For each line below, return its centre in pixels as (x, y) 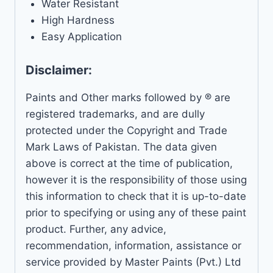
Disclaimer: (59, 70)
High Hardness (78, 20)
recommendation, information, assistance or (133, 245)
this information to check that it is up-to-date (136, 196)
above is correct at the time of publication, (129, 163)
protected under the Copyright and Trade (126, 130)
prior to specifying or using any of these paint (136, 212)
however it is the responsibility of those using (136, 179)
